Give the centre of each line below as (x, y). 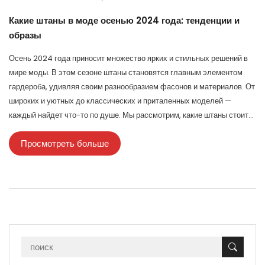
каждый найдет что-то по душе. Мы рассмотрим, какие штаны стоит (129, 115)
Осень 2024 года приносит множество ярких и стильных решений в (128, 58)
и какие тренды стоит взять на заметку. (78, 143)
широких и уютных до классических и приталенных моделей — (120, 101)
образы (25, 35)
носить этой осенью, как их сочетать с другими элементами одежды (130, 129)
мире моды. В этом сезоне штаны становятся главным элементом (126, 72)
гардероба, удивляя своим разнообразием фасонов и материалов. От (132, 86)
